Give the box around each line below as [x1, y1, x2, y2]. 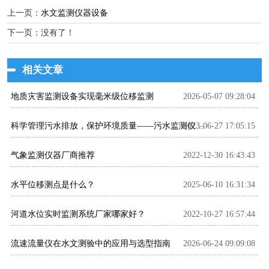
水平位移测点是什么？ [11, 180, 95, 190]
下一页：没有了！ [7, 28, 74, 38]
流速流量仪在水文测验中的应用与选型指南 [11, 239, 171, 249]
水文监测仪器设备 [41, 8, 108, 18]
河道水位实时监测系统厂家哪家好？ [11, 210, 145, 219]
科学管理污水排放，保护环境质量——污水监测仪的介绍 [196, 121, 204, 131]
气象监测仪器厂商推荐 [11, 151, 95, 160]
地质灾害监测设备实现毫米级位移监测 [11, 92, 154, 101]
